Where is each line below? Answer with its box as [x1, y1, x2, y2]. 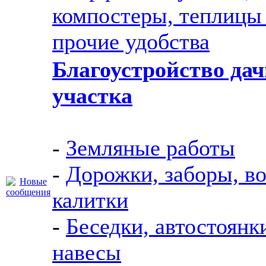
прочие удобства [52, 29, 210, 54]
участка [52, 83, 132, 108]
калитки [52, 188, 128, 213]
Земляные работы [66, 135, 235, 160]
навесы [52, 240, 121, 265]
